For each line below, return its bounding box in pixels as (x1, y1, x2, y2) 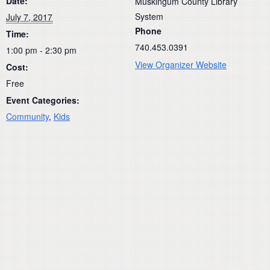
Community (6, 110, 49, 122)
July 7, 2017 (6, 10, 52, 23)
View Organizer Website (135, 58, 227, 71)
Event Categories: (6, 93, 80, 106)
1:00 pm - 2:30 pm (6, 43, 77, 56)
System (135, 10, 163, 22)
